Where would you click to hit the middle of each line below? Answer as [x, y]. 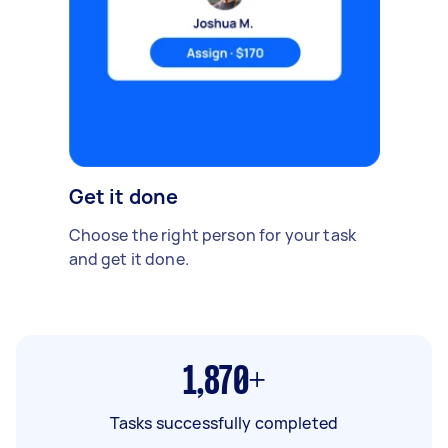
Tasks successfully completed [224, 422]
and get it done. [128, 258]
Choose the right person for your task [212, 234]
